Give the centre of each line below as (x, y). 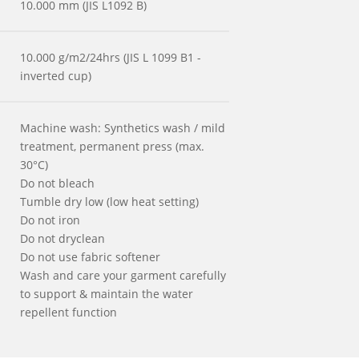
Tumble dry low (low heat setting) (109, 202)
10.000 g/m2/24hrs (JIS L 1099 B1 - (111, 57)
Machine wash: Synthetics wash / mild (123, 128)
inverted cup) (56, 76)
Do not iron (50, 220)
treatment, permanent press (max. (112, 146)
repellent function (69, 312)
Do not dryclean (63, 238)
